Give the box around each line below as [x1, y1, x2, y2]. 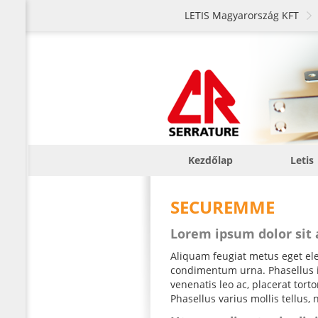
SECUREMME [170, 195, 275, 219]
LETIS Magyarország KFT [185, 9, 299, 22]
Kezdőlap [187, 153, 233, 167]
